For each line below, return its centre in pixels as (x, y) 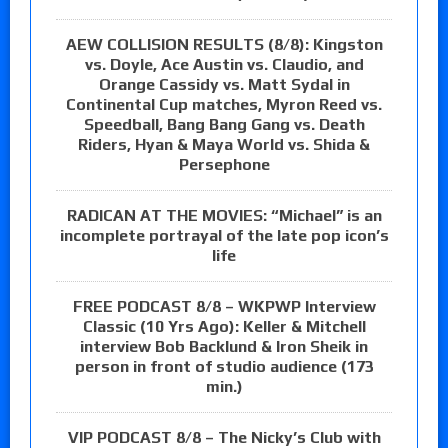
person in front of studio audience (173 (224, 367)
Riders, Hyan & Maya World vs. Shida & (224, 145)
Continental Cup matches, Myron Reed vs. (224, 105)
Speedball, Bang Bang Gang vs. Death (224, 125)
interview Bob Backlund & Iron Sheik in (224, 347)
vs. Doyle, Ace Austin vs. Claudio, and (224, 65)
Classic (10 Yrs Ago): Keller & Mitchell (224, 327)
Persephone (224, 165)
